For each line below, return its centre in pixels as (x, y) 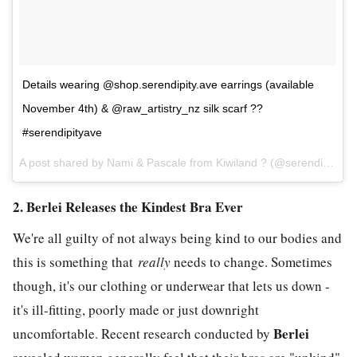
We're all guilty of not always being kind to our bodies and (177, 237)
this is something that (75, 261)
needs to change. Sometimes (251, 261)
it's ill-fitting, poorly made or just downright (136, 309)
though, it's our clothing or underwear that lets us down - (171, 285)
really (154, 261)
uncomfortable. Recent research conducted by (143, 333)
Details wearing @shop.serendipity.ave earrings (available (168, 84)
